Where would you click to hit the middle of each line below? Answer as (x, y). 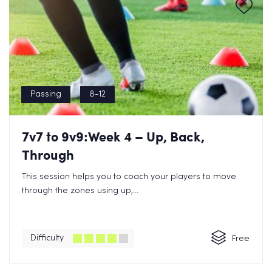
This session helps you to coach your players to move (129, 177)
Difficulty (47, 238)
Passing (46, 94)
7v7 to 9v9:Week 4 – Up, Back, (113, 136)
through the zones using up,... (80, 191)
